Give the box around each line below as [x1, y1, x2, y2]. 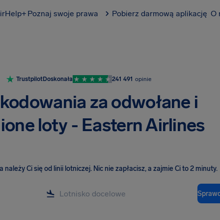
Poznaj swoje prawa [27, 9, 98, 18]
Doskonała [42, 76, 73, 82]
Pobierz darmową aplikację [112, 9, 207, 18]
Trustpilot [16, 76, 43, 82]
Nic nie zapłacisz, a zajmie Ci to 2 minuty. [93, 165, 218, 173]
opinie [135, 76, 151, 82]
